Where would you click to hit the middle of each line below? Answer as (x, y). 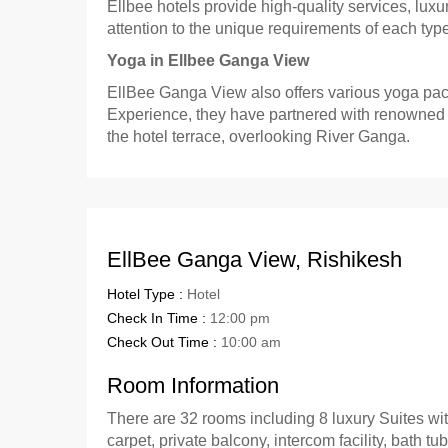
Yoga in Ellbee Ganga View (208, 60)
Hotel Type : (147, 294)
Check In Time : (158, 318)
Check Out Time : (164, 342)
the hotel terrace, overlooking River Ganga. (258, 136)
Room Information (193, 385)
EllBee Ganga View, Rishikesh (254, 259)
